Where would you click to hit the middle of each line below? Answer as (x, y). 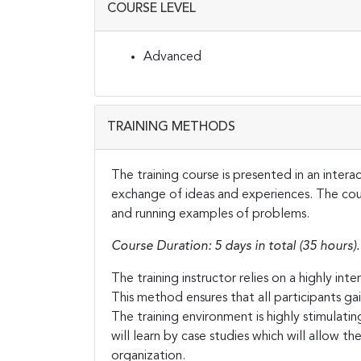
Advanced (172, 57)
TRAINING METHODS (171, 127)
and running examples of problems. (210, 214)
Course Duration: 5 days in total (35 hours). (235, 246)
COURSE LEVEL (151, 8)
